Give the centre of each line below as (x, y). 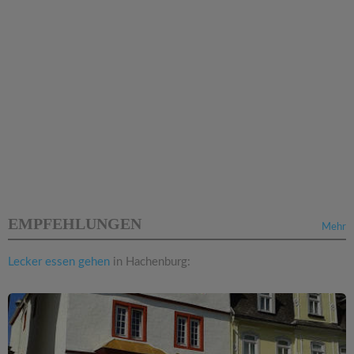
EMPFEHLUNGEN (75, 224)
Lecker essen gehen (59, 262)
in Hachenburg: (150, 262)
